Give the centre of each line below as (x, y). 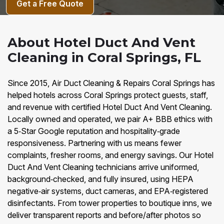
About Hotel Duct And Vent (101, 42)
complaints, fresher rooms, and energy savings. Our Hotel (110, 155)
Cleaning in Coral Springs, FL (104, 57)
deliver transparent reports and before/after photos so (104, 215)
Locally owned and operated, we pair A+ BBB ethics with (110, 119)
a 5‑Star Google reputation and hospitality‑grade (94, 131)
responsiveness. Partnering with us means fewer (94, 143)
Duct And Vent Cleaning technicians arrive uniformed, (103, 167)
